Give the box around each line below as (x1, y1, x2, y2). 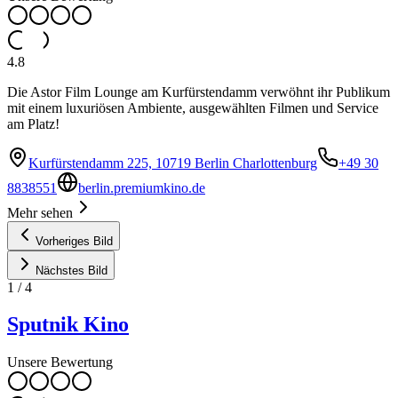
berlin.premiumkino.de (78, 179, 205, 195)
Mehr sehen (7, 204, 73, 220)
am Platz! (7, 115, 60, 131)
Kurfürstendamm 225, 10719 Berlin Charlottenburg (28, 155, 317, 171)
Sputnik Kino (7, 313, 129, 337)
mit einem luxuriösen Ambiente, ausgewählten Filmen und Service (7, 99, 378, 115)
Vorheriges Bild (36, 234, 113, 248)
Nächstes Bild (36, 263, 107, 277)
